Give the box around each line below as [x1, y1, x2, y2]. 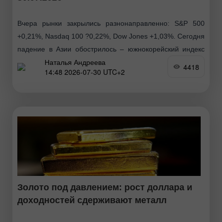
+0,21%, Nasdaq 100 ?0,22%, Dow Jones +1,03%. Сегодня [17, 32, 205, 41]
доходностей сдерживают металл [17, 195, 166, 206]
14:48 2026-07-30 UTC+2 [45, 66, 125, 77]
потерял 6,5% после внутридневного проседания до [17, 58, 205, 66]
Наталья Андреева [45, 56, 106, 67]
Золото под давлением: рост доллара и [17, 182, 192, 193]
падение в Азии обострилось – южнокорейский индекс [17, 45, 205, 54]
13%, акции [17, 71, 54, 79]
